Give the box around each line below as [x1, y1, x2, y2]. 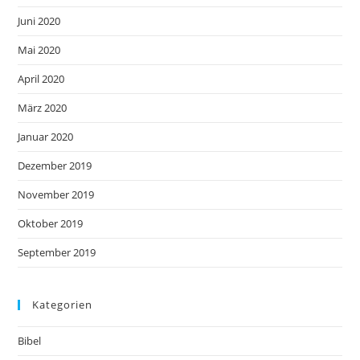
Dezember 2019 [18, 158, 92, 173]
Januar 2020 [18, 129, 74, 144]
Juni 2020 [18, 14, 61, 28]
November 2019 [18, 187, 95, 202]
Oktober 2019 [18, 216, 84, 231]
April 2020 [18, 72, 65, 86]
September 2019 [18, 245, 96, 260]
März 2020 [18, 100, 67, 115]
